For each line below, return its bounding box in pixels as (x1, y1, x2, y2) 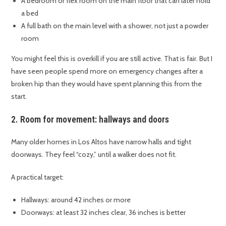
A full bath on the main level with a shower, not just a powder (21, 21, 209, 31)
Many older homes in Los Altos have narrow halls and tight (11, 137, 192, 147)
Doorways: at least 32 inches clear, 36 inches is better (21, 208, 186, 217)
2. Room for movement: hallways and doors (11, 114, 169, 125)
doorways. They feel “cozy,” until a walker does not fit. (11, 150, 177, 159)
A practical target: (11, 173, 64, 182)
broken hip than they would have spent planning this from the (11, 79, 202, 89)
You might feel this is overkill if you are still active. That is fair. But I (11, 54, 213, 64)
